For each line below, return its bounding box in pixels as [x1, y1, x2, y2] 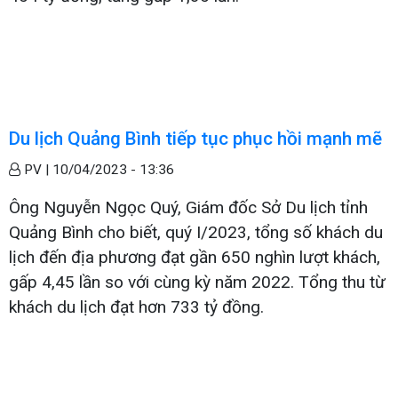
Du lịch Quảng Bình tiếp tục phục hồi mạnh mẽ [9, 127, 382, 149]
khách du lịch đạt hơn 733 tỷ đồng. [9, 296, 264, 317]
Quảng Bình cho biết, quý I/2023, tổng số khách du [9, 221, 383, 243]
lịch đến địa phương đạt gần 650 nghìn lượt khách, [9, 246, 380, 267]
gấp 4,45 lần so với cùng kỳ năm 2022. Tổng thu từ [9, 271, 386, 292]
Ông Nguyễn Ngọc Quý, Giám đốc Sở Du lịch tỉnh [9, 196, 368, 218]
